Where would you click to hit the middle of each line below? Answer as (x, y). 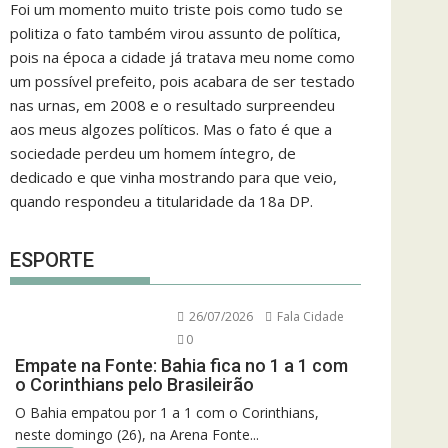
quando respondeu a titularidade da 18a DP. (161, 201)
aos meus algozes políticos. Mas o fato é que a (171, 129)
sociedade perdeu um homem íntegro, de (153, 153)
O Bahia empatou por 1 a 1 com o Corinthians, (167, 412)
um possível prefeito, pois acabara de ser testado (182, 81)
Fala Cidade (308, 316)
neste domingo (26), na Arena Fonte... (137, 434)
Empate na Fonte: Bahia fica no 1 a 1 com (181, 365)
